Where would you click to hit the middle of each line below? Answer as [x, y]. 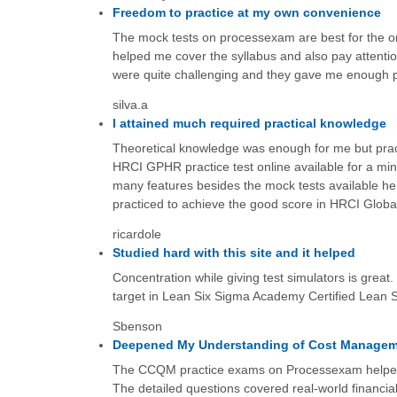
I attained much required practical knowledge [249, 123]
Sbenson [137, 327]
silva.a [130, 104]
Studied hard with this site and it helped [234, 252]
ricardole [136, 234]
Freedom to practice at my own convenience [246, 12]
